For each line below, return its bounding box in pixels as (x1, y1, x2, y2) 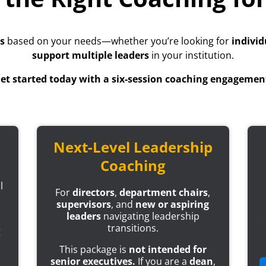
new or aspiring (135, 198, 210, 211)
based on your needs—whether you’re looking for (5, 34, 232, 48)
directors (72, 186, 115, 199)
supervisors (56, 198, 112, 211)
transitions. (107, 221, 159, 235)
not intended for (128, 243, 207, 256)
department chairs (119, 186, 208, 199)
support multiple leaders (32, 49, 149, 62)
